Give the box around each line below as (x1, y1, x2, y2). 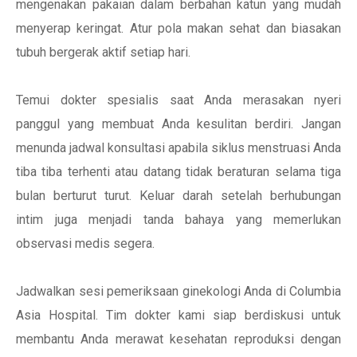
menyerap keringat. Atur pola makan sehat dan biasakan (16, 21, 341, 36)
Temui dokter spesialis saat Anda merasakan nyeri (16, 92, 341, 108)
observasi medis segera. (16, 236, 155, 251)
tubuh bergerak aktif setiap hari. (16, 45, 190, 60)
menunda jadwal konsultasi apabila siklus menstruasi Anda (16, 140, 341, 155)
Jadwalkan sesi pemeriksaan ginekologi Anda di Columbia (16, 284, 341, 299)
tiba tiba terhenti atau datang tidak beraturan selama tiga (16, 164, 341, 179)
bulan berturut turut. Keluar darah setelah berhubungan (16, 188, 341, 203)
